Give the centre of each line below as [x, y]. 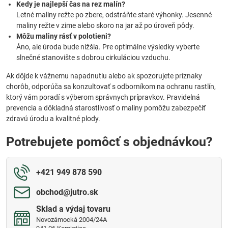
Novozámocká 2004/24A [72, 220]
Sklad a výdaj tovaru [73, 209]
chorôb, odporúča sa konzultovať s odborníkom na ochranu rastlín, [111, 87]
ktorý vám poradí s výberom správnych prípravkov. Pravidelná [103, 97]
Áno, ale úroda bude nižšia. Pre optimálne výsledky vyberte [108, 47]
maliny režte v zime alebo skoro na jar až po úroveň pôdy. [105, 25]
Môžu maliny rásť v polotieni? [64, 36]
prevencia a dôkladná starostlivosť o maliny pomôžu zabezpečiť [106, 108]
